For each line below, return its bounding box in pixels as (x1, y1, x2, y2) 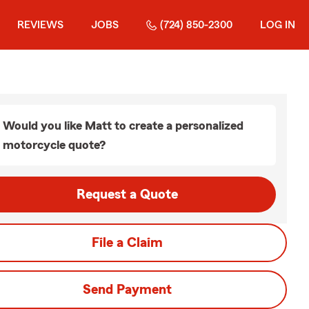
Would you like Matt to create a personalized (3, 119, 243, 132)
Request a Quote (76, 188, 178, 201)
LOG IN (260, 19, 295, 30)
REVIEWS (17, 19, 63, 30)
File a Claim (91, 236, 163, 250)
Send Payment (82, 283, 172, 297)
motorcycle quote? (3, 139, 106, 151)
